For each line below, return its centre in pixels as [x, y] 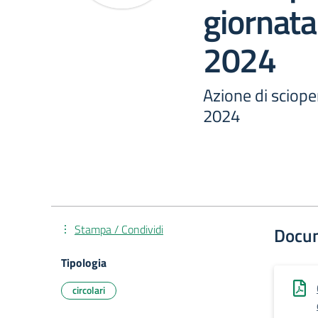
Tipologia [84, 263]
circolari [89, 290]
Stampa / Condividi [119, 229]
